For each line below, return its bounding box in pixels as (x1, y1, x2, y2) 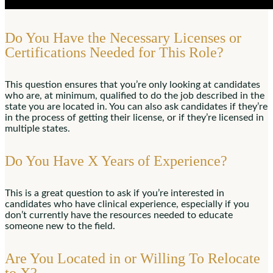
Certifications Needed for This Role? (5, 44, 224, 61)
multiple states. (5, 124, 70, 134)
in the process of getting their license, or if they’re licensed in (5, 113, 264, 123)
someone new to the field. (5, 221, 115, 232)
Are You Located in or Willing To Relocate (5, 250, 260, 267)
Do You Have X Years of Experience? (5, 153, 227, 169)
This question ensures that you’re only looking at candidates (5, 80, 260, 90)
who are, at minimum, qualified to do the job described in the (5, 91, 264, 101)
